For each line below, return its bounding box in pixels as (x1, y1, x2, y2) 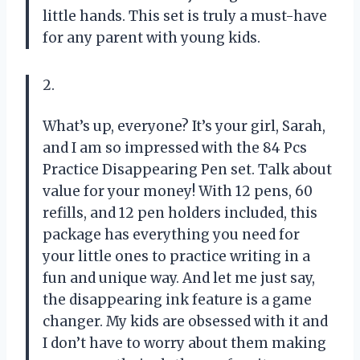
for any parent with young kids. (43, 29, 260, 47)
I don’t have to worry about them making (43, 334, 326, 353)
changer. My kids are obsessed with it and (43, 313, 328, 331)
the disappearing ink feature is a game (43, 291, 312, 309)
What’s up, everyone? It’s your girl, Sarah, (43, 117, 325, 136)
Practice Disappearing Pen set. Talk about (43, 161, 332, 179)
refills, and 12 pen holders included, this (43, 204, 317, 223)
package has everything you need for (43, 226, 300, 244)
